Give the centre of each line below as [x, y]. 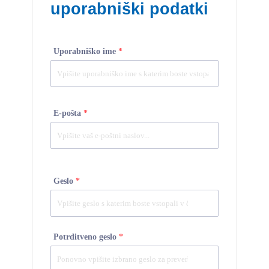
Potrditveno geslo [86, 237]
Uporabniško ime [86, 52]
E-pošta [69, 113]
